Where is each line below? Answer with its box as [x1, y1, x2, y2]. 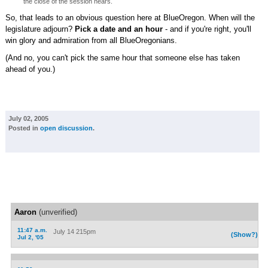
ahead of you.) [5, 65, 55, 74]
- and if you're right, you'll [162, 25, 251, 33]
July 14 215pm [53, 228, 96, 235]
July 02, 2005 [8, 115, 48, 122]
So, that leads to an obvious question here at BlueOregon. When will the [5, 13, 255, 22]
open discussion [39, 124, 93, 132]
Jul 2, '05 [17, 234, 44, 240]
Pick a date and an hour [74, 25, 163, 33]
